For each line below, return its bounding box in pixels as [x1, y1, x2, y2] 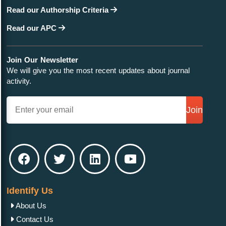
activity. [7, 77, 31, 86]
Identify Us [7, 186, 53, 196]
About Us [14, 201, 46, 210]
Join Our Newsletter [7, 55, 78, 65]
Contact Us [14, 214, 53, 223]
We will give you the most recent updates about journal [7, 66, 190, 75]
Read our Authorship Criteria [7, 6, 110, 15]
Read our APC [7, 24, 59, 33]
